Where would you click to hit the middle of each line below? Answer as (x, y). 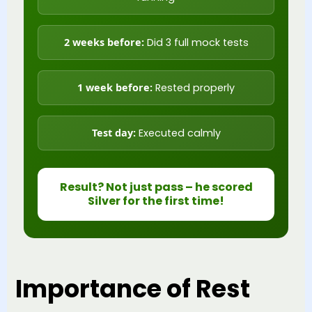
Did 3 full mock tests (196, 42)
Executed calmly (178, 133)
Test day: (114, 132)
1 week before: (115, 87)
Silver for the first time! (156, 201)
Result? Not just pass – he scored (156, 187)
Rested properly (194, 87)
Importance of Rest (133, 288)
